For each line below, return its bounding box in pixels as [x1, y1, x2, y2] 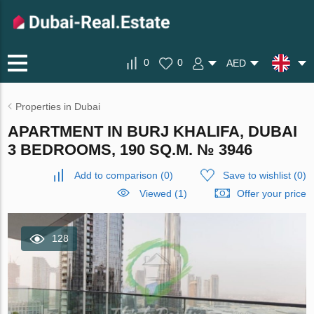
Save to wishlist [222, 170, 291, 181]
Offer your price [236, 188, 306, 199]
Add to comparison [74, 170, 158, 181]
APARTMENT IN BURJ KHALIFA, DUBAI [8, 123, 298, 140]
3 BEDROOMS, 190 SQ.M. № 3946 [8, 141, 253, 158]
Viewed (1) [139, 188, 187, 199]
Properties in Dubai [15, 101, 101, 112]
